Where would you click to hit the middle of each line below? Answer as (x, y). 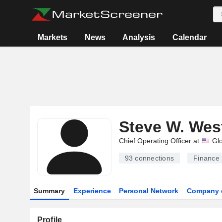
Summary (49, 191)
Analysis (139, 37)
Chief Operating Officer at (159, 141)
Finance (206, 158)
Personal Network (149, 191)
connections (153, 158)
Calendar (189, 37)
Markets (53, 37)
